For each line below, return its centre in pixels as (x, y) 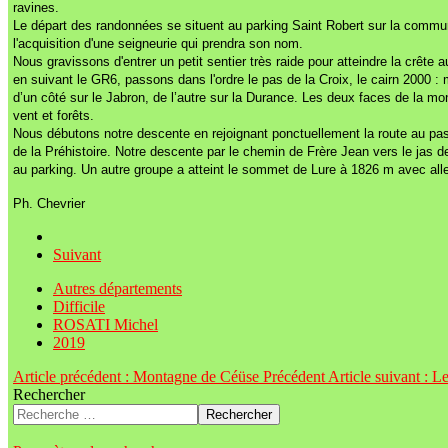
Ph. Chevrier (49, 204)
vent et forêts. (53, 116)
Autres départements (117, 289)
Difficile (79, 307)
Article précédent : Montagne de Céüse (138, 377)
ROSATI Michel (105, 325)
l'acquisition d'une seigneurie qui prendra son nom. (158, 44)
